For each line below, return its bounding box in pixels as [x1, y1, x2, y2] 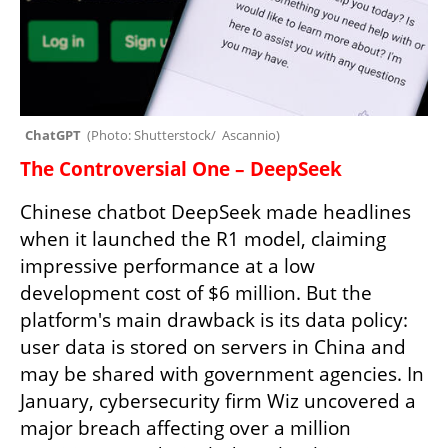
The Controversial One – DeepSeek [20, 155, 342, 182]
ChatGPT [25, 125, 87, 144]
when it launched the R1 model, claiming [20, 225, 386, 252]
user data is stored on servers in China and [20, 333, 406, 360]
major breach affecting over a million [20, 414, 351, 441]
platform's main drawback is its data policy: [20, 306, 408, 333]
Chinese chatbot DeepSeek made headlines [20, 198, 411, 225]
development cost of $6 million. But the [20, 279, 372, 306]
